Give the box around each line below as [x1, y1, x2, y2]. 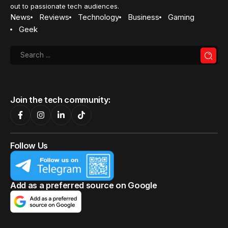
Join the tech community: [10, 95, 111, 105]
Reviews [39, 12, 69, 22]
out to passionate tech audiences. [10, 2, 119, 11]
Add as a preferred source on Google [10, 180, 157, 191]
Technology [78, 12, 119, 22]
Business [128, 12, 159, 22]
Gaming [168, 12, 194, 22]
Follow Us [10, 140, 48, 151]
